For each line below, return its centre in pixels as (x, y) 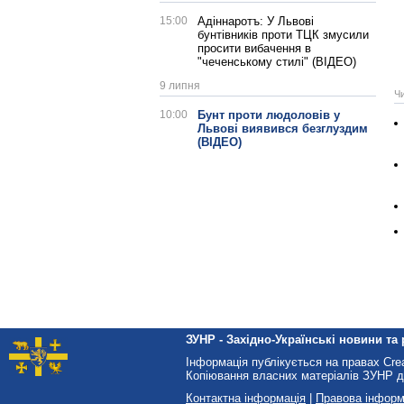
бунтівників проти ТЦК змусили (283, 35)
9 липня (180, 86)
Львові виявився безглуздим (283, 129)
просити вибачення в (254, 48)
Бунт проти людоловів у (269, 115)
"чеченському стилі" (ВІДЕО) (277, 62)
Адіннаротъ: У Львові (256, 21)
